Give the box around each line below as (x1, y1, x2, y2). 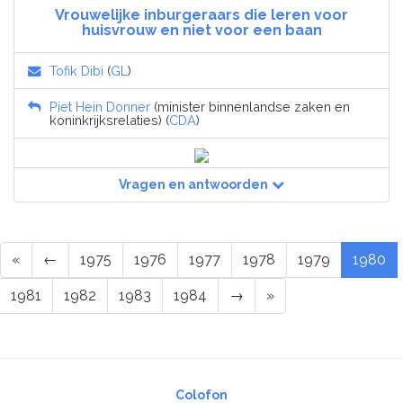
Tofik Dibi (49, 63, 103, 79)
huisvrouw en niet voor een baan (81, 22, 322, 40)
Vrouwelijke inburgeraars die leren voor (55, 6, 348, 24)
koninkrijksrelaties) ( (49, 112, 169, 129)
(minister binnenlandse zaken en (150, 99, 350, 115)
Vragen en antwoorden (119, 177, 268, 193)
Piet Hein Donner (49, 99, 150, 115)
